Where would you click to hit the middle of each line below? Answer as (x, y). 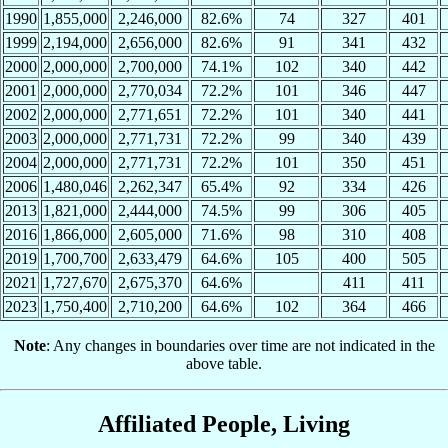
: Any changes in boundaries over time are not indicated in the (240, 346)
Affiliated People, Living (224, 424)
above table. (224, 364)
